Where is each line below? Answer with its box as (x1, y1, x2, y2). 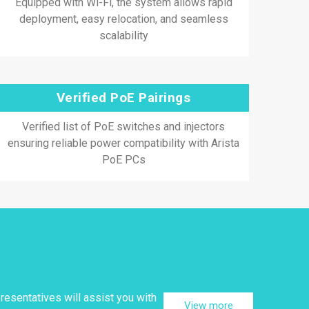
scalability (99, 29, 148, 42)
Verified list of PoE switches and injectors (22, 120, 226, 133)
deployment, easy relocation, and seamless (19, 12, 228, 26)
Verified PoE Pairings (56, 90, 191, 106)
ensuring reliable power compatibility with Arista (8, 137, 240, 150)
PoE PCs (101, 153, 146, 166)
